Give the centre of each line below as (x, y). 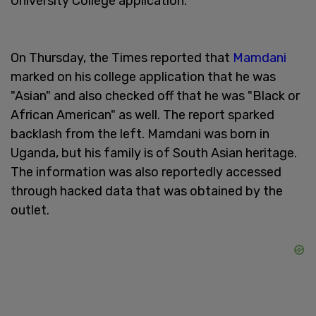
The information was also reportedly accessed (146, 172)
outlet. (30, 210)
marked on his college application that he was (143, 77)
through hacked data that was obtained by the (147, 191)
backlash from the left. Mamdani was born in (140, 134)
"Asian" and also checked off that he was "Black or (155, 96)
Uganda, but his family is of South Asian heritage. (154, 153)
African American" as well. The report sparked (142, 115)
